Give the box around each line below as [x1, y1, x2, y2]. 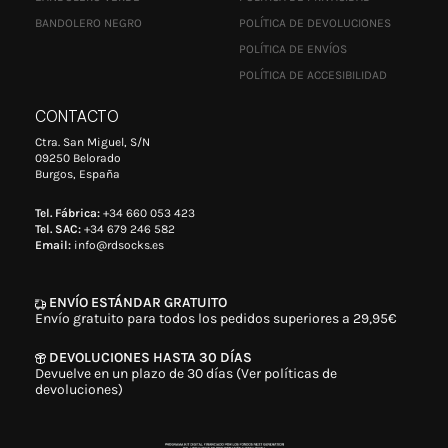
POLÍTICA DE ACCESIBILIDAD [239, 67, 387, 82]
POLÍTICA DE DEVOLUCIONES [239, 15, 391, 30]
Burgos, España [35, 167, 120, 182]
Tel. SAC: [35, 221, 81, 236]
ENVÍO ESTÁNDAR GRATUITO [49, 295, 227, 311]
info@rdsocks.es [74, 237, 164, 252]
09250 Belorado [35, 151, 121, 166]
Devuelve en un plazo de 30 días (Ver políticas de [35, 365, 337, 381]
